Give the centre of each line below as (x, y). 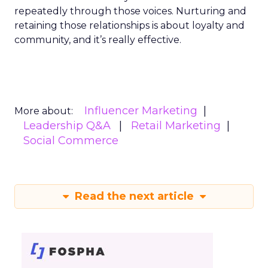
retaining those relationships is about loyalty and (130, 25)
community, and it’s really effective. (98, 40)
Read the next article (134, 196)
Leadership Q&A (67, 126)
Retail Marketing (176, 126)
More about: (44, 111)
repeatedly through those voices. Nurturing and (130, 11)
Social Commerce (71, 141)
